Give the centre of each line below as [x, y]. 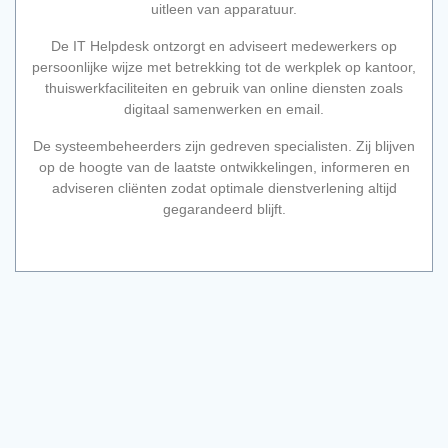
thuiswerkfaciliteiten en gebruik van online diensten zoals [224, 87]
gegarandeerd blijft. [224, 208]
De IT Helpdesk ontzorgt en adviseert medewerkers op [224, 45]
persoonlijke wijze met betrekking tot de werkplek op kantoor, [224, 66]
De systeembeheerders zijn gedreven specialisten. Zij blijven [224, 145]
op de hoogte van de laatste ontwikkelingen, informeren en [224, 166]
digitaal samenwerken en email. [224, 108]
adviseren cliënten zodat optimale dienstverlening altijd [224, 187]
